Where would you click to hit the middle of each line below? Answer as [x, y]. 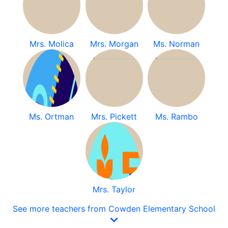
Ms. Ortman [52, 117]
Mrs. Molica [51, 44]
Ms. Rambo [176, 117]
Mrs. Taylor [114, 189]
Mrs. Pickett [114, 117]
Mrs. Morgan [114, 44]
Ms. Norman [177, 44]
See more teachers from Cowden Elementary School [114, 209]
